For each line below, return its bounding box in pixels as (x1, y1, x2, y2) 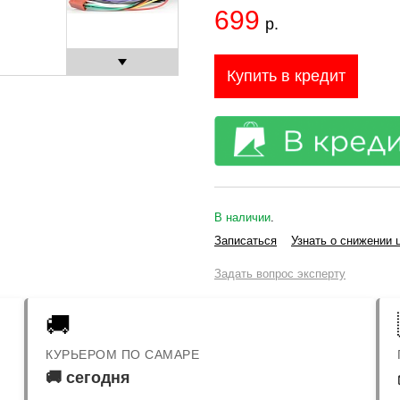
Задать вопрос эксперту (214, 267, 346, 281)
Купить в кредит (227, 67, 346, 86)
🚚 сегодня (46, 369, 131, 387)
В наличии (214, 211, 271, 225)
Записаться (214, 234, 277, 248)
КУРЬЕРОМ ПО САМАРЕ (46, 347, 200, 362)
